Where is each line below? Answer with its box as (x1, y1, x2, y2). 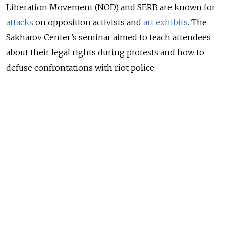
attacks (6, 17, 33, 28)
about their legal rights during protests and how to (6, 47, 204, 58)
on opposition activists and (33, 17, 143, 28)
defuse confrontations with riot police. (6, 63, 156, 73)
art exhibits (143, 17, 188, 28)
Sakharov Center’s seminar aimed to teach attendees (6, 32, 211, 43)
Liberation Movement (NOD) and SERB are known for (6, 2, 215, 13)
